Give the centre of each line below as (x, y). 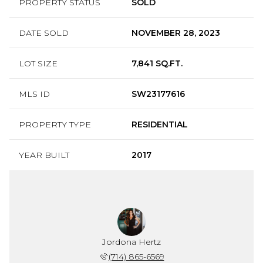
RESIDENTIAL (160, 124)
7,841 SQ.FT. (157, 63)
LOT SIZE (38, 63)
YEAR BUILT (44, 155)
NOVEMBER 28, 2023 (176, 33)
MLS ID (34, 94)
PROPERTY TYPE (55, 124)
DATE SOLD (44, 33)
